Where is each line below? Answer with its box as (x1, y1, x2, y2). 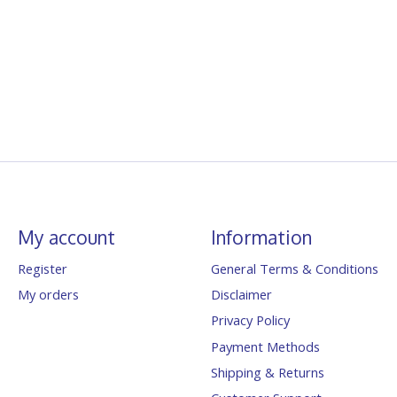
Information (210, 224, 312, 249)
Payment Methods (210, 337, 320, 355)
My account (17, 224, 115, 249)
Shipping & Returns (210, 362, 324, 381)
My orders (17, 285, 79, 304)
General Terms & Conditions (210, 260, 378, 278)
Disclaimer (210, 285, 272, 304)
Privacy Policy (210, 311, 290, 330)
